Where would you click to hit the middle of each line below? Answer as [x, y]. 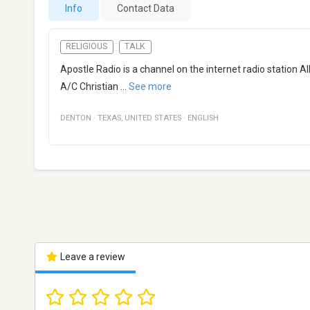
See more [150, 87]
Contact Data [146, 8]
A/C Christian [89, 87]
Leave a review [91, 257]
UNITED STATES [153, 118]
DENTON [76, 118]
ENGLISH [203, 118]
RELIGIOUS [87, 47]
